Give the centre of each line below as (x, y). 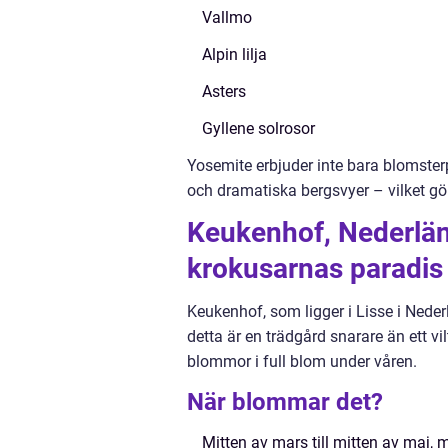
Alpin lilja (234, 54)
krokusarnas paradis (315, 268)
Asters (224, 91)
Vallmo (227, 17)
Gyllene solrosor (258, 128)
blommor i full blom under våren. (302, 361)
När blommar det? (285, 402)
